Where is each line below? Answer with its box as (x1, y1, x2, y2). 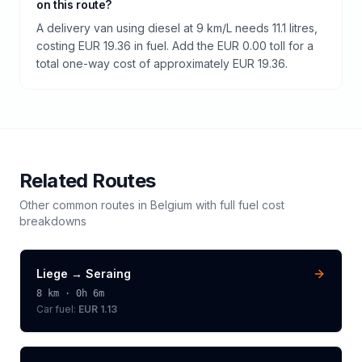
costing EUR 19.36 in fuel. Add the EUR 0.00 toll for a (36, 38, 314, 53)
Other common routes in (19, 197, 150, 212)
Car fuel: (36, 302, 78, 315)
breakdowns (19, 213, 86, 228)
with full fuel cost (192, 197, 284, 212)
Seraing (86, 266, 131, 280)
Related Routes (19, 168, 156, 192)
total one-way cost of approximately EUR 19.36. (36, 56, 288, 70)
